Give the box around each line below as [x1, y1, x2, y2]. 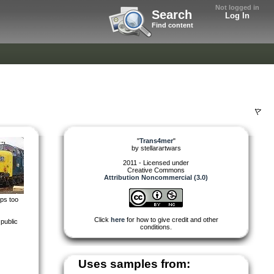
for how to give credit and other [124, 215, 218, 223]
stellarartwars [140, 144, 181, 152]
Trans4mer [139, 136, 173, 144]
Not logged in [215, 4, 259, 11]
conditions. [140, 223, 172, 231]
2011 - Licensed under [123, 158, 189, 166]
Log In [225, 11, 250, 20]
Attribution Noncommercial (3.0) [104, 173, 208, 181]
